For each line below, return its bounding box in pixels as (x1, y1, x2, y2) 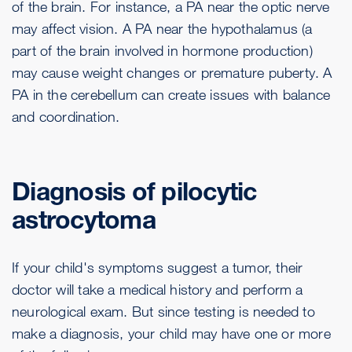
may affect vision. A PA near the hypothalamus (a (12, 20, 313, 38)
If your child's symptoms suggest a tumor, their (12, 258, 303, 277)
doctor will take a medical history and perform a (12, 280, 303, 299)
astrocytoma (12, 204, 156, 236)
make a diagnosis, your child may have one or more (12, 324, 331, 343)
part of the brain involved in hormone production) (12, 42, 313, 60)
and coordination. (12, 108, 120, 126)
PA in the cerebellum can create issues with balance (12, 86, 331, 104)
